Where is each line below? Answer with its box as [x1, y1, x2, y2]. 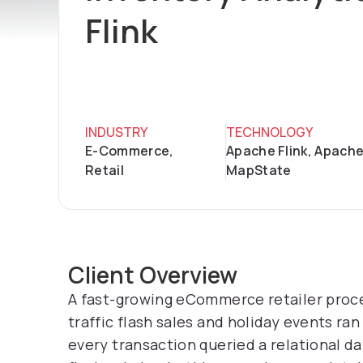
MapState [225, 161, 292, 179]
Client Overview [68, 259, 237, 290]
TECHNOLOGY [225, 123, 313, 141]
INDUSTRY [85, 123, 147, 141]
